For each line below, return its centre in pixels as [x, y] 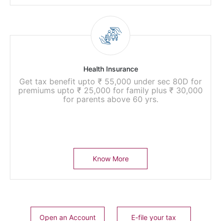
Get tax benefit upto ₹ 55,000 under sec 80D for [110, 81]
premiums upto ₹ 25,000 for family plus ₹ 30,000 [110, 90]
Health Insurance [110, 69]
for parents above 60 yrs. [110, 99]
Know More [110, 159]
